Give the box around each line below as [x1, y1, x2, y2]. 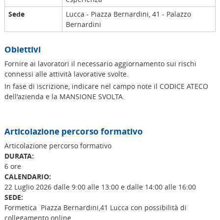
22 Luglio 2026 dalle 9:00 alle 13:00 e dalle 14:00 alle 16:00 [4, 182, 198, 192]
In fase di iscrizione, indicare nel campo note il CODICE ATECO [4, 82, 208, 91]
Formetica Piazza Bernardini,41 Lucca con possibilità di [4, 202, 187, 212]
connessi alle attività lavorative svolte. [4, 69, 131, 79]
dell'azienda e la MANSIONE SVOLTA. [4, 92, 125, 102]
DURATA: [4, 151, 34, 161]
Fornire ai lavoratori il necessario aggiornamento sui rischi [4, 58, 196, 68]
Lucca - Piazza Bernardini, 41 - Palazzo [65, 9, 191, 19]
